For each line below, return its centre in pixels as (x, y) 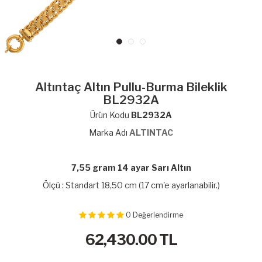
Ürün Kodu (111, 115)
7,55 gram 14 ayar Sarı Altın (131, 167)
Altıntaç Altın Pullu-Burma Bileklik (131, 87)
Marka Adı (109, 132)
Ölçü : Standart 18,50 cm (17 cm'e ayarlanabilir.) (131, 185)
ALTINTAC (151, 132)
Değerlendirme (158, 215)
